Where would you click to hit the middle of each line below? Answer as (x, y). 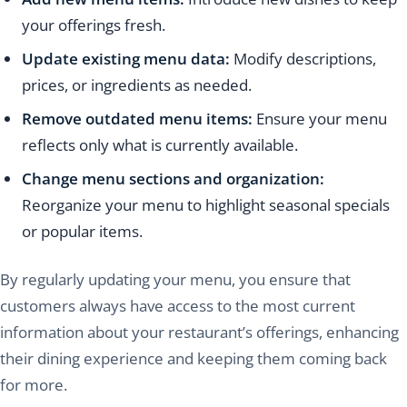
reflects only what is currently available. (160, 145)
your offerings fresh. (94, 25)
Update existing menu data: (128, 59)
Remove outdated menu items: (137, 119)
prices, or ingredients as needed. (137, 85)
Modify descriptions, (305, 59)
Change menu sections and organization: (173, 179)
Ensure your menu (320, 119)
